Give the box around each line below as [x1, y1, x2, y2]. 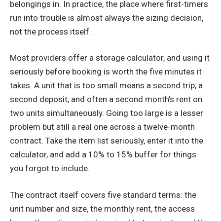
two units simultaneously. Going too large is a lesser [10, 108, 203, 118]
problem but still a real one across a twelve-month [10, 122, 195, 132]
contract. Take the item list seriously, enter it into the [10, 136, 203, 146]
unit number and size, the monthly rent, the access [10, 203, 195, 214]
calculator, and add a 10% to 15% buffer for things [10, 149, 196, 160]
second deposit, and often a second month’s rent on [10, 94, 202, 105]
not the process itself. [10, 26, 91, 37]
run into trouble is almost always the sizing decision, [10, 12, 203, 23]
